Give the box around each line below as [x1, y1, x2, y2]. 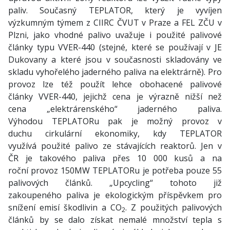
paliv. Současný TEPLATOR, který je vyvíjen [8, 5, 222, 16]
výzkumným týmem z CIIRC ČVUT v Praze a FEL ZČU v [8, 17, 222, 28]
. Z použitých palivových [125, 202, 222, 213]
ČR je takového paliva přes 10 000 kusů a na [8, 152, 222, 164]
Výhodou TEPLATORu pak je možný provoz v [8, 116, 222, 127]
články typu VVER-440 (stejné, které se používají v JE [8, 42, 222, 53]
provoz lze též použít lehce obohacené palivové [8, 79, 222, 90]
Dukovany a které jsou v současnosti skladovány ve [8, 54, 222, 65]
